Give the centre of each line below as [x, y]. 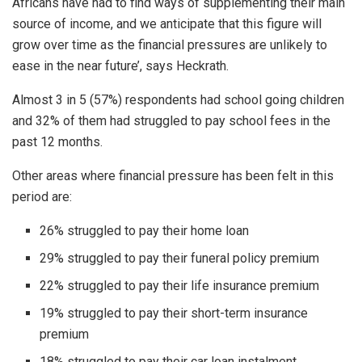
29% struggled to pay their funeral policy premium [180, 259]
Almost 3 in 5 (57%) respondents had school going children [178, 100]
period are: [42, 197]
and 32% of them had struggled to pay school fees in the [171, 121]
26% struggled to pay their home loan [145, 231]
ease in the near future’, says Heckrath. [120, 66]
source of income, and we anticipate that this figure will [167, 24]
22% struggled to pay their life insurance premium [180, 286]
